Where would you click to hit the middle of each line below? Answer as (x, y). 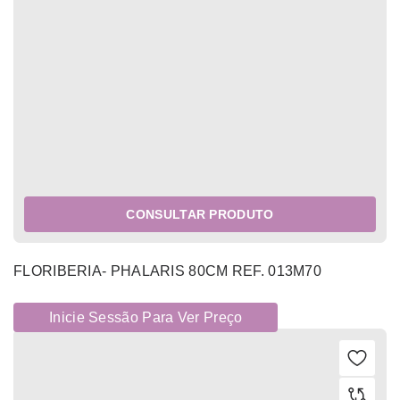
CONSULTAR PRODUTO (200, 215)
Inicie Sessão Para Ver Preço (146, 318)
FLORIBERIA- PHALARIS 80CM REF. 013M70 (168, 271)
